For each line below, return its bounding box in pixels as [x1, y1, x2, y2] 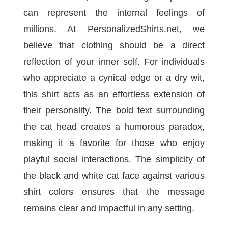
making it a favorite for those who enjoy [23, 138, 205, 149]
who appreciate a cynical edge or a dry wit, [23, 73, 205, 83]
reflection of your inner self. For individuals [23, 56, 205, 67]
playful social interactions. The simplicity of [23, 154, 205, 165]
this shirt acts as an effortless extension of [23, 89, 205, 100]
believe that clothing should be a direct [23, 40, 205, 51]
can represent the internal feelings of [23, 8, 205, 18]
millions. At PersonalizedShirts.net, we [23, 24, 205, 35]
